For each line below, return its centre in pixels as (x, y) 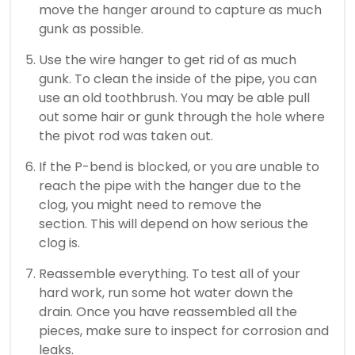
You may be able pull (245, 98)
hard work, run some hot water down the (166, 293)
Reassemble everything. (114, 274)
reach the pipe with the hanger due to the (170, 186)
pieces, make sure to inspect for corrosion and (184, 331)
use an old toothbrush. (108, 98)
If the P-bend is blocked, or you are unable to (179, 167)
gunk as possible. (91, 29)
